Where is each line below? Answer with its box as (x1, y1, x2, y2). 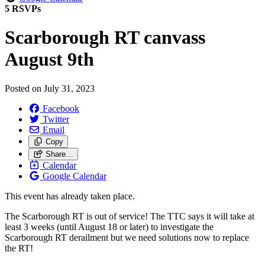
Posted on (5, 83, 44, 93)
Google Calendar (43, 170, 106, 181)
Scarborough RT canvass (5, 27, 205, 49)
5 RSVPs (5, 4, 41, 14)
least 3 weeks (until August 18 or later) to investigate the (5, 221, 214, 232)
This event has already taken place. (5, 190, 135, 201)
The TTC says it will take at (150, 211, 254, 221)
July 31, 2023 (44, 83, 95, 93)
